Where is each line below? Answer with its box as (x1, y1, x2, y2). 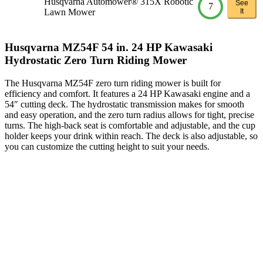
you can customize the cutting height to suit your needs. (5, 141, 210, 152)
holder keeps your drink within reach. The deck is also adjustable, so (5, 131, 258, 141)
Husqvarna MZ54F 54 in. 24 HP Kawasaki (5, 41, 213, 54)
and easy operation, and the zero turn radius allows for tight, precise (5, 110, 254, 120)
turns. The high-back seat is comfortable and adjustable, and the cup (5, 120, 255, 131)
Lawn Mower (44, 6, 95, 17)
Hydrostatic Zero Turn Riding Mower (5, 54, 187, 67)
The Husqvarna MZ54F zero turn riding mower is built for (5, 78, 221, 89)
